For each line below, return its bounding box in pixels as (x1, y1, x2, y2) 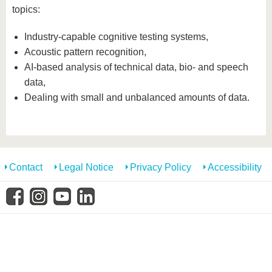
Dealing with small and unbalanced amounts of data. (24, 92, 250, 103)
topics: (12, 4, 40, 15)
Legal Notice (59, 162, 114, 172)
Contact (9, 162, 42, 172)
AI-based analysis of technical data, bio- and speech (24, 62, 248, 72)
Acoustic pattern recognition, (24, 47, 146, 57)
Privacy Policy (130, 162, 191, 172)
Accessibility (208, 162, 262, 172)
